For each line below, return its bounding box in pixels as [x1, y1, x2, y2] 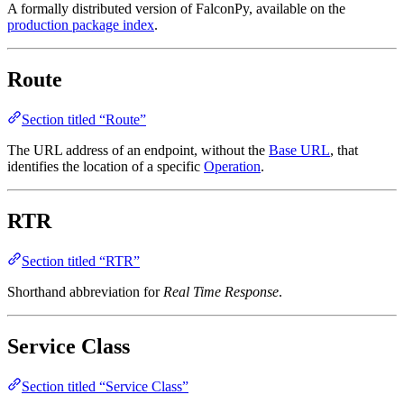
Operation [204, 159, 261, 175]
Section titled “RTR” [22, 253, 140, 269]
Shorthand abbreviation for [7, 284, 163, 299]
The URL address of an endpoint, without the [7, 142, 269, 159]
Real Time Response [163, 284, 279, 299]
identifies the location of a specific [7, 159, 204, 175]
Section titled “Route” [22, 112, 146, 128]
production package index [7, 17, 154, 33]
